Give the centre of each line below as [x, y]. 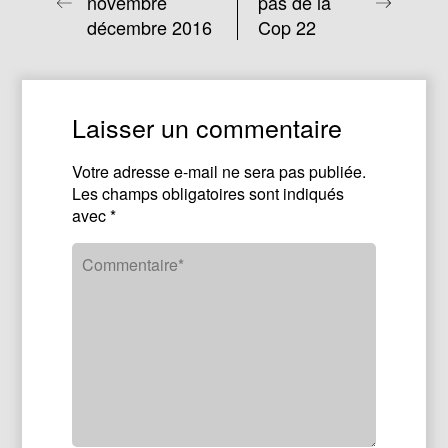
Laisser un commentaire [207, 127]
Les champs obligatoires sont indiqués [208, 193]
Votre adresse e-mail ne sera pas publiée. [219, 171]
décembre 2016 [150, 27]
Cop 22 [287, 27]
